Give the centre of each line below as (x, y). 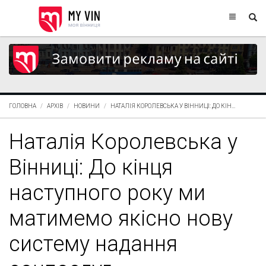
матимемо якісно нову (121, 218)
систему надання (93, 244)
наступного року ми (107, 193)
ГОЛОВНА (23, 106)
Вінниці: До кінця (91, 167)
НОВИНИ (87, 106)
